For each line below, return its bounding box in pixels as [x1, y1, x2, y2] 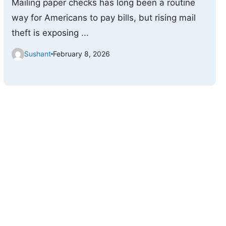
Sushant [24, 49, 51, 59]
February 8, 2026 [52, 49, 110, 59]
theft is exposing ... [11, 27, 89, 38]
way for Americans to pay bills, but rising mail [11, 12, 196, 23]
